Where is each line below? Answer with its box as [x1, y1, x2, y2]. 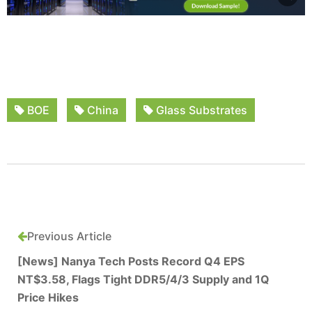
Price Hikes [17, 290, 79, 304]
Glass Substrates [153, 102, 247, 117]
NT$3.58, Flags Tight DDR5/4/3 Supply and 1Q [17, 272, 270, 286]
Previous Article [27, 228, 111, 243]
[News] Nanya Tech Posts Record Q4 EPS [17, 253, 244, 268]
